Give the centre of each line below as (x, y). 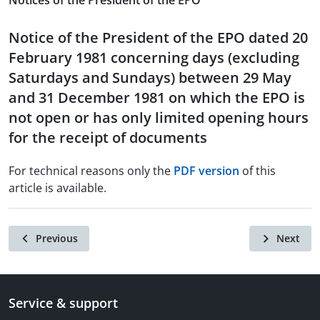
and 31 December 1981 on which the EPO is (157, 98)
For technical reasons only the (91, 171)
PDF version (206, 171)
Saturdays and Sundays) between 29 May (150, 78)
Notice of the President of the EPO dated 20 (158, 38)
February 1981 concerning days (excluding (154, 58)
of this (257, 171)
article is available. (57, 188)
